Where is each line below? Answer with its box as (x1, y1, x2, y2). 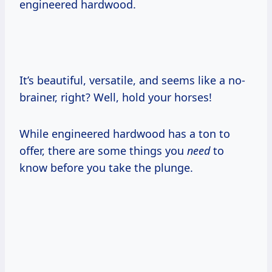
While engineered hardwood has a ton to (19, 126, 230, 141)
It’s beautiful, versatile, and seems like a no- (19, 73, 245, 88)
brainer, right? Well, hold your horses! (19, 90, 212, 105)
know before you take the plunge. (19, 160, 193, 175)
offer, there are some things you (19, 143, 187, 158)
